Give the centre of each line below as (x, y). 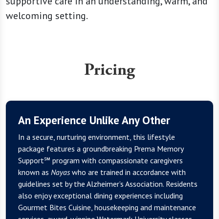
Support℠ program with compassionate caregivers (100, 160)
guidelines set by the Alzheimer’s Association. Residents (108, 184)
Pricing (109, 70)
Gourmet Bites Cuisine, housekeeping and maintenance (107, 207)
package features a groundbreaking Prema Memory (101, 148)
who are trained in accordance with (128, 172)
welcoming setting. (47, 15)
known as (34, 172)
